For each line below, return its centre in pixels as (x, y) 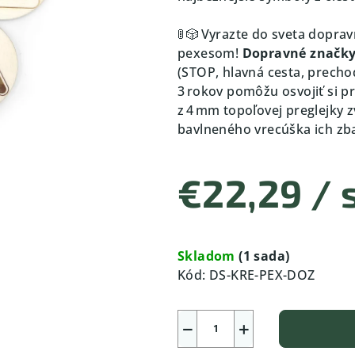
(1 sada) (264, 256)
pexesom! (210, 53)
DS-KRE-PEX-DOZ (262, 275)
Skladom (208, 256)
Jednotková (213, 229)
